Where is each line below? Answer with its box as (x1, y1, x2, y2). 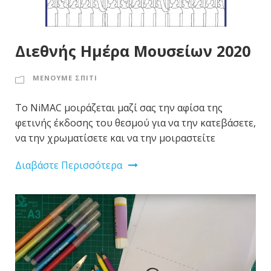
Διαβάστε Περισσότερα (15, 158, 122, 172)
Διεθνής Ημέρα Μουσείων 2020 (15, 41, 250, 62)
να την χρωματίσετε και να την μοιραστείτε (15, 131, 215, 145)
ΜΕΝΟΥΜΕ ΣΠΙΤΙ (33, 73, 97, 83)
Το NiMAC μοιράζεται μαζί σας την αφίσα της (15, 101, 223, 115)
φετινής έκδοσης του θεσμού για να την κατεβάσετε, (15, 116, 256, 130)
